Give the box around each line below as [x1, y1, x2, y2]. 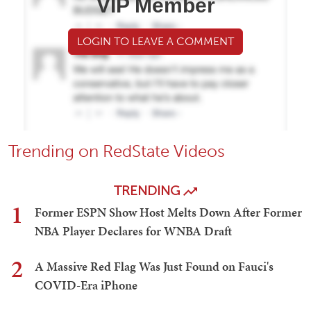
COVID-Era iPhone [35, 276, 137, 294]
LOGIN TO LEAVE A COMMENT [77, 35, 234, 49]
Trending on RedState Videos [8, 141, 225, 162]
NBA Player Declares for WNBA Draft [35, 222, 232, 240]
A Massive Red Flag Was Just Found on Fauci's [35, 258, 274, 276]
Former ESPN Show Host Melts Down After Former [35, 203, 302, 221]
